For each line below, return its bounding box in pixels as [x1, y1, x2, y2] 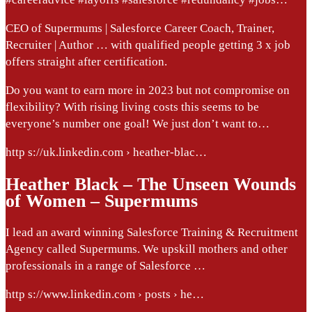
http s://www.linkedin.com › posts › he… [6, 287, 204, 301]
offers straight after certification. [6, 55, 167, 69]
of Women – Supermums [6, 190, 198, 211]
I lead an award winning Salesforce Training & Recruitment [6, 225, 298, 239]
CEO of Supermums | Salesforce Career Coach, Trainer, [6, 22, 274, 36]
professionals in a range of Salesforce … [6, 258, 205, 272]
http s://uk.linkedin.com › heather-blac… [6, 146, 207, 159]
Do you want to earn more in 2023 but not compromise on [6, 84, 290, 97]
